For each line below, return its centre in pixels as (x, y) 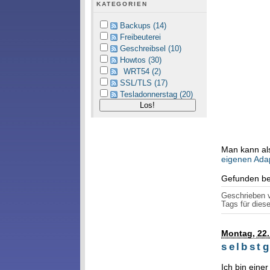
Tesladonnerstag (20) (156, 94)
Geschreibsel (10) (150, 49)
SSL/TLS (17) (143, 83)
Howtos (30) (140, 60)
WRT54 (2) (142, 71)
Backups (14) (143, 26)
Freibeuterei (140, 37)
